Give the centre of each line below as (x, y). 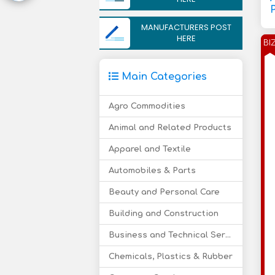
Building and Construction (164, 214)
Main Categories (163, 77)
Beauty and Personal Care (164, 192)
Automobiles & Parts (152, 171)
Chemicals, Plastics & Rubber (171, 257)
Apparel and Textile (150, 149)
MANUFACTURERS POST (186, 27)
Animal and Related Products (170, 128)
